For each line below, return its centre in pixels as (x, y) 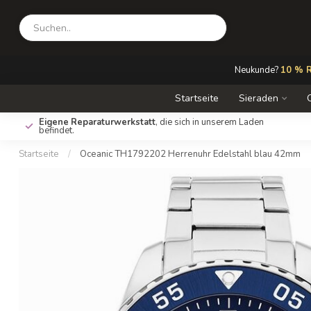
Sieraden (259, 98)
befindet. (57, 131)
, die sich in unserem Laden (210, 122)
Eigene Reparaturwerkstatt (97, 122)
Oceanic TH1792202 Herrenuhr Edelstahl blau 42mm (190, 154)
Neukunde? (257, 70)
